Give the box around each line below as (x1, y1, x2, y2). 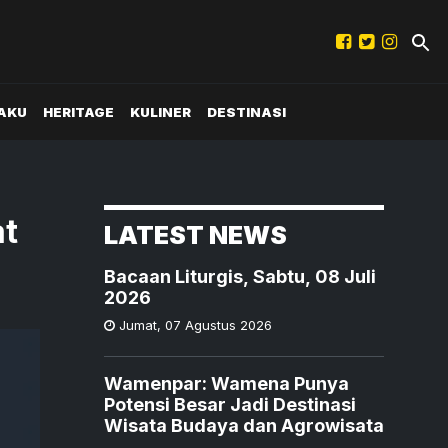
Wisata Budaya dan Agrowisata (104, 415, 384, 437)
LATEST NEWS (104, 220, 287, 251)
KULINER (129, 103, 191, 120)
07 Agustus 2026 (165, 317, 272, 334)
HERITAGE (42, 103, 114, 120)
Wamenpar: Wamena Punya (104, 373, 349, 395)
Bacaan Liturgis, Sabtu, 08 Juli (104, 266, 376, 288)
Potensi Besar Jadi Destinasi (104, 394, 356, 416)
